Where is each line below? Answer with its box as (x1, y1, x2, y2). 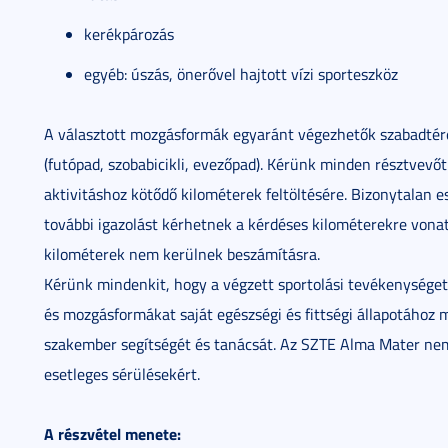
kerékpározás (84, 23, 174, 45)
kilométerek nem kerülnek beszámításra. (44, 243, 320, 265)
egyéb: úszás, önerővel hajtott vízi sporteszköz (84, 63, 398, 85)
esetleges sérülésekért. (44, 363, 200, 385)
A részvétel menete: (44, 422, 181, 445)
